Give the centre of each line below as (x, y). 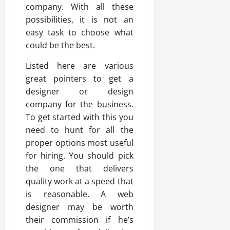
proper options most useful (80, 143)
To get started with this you (80, 117)
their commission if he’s (80, 220)
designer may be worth (80, 207)
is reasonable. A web (80, 194)
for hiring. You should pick (80, 156)
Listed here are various (80, 66)
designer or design (80, 92)
